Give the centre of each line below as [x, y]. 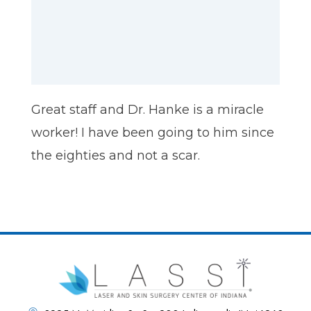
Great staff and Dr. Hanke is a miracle [148, 110]
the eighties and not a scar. [116, 156]
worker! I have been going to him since [153, 133]
